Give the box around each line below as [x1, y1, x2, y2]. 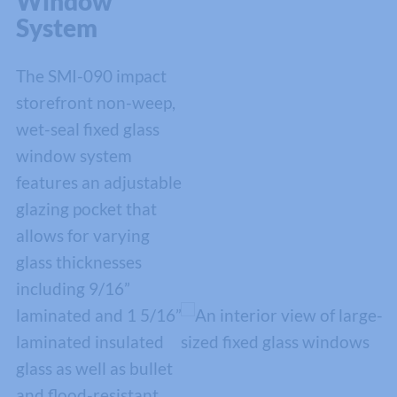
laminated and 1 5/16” [15, 305, 182, 326]
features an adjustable [15, 172, 182, 193]
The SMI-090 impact [15, 66, 167, 87]
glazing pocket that [15, 198, 157, 220]
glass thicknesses [15, 252, 142, 273]
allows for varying [15, 225, 150, 246]
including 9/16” [15, 278, 130, 300]
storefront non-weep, [15, 92, 175, 113]
